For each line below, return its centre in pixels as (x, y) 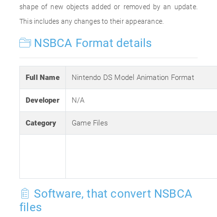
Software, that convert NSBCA (112, 194)
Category (41, 123)
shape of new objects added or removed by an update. (108, 7)
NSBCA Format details (92, 43)
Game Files (90, 123)
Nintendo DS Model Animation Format (133, 77)
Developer (43, 100)
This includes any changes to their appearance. (92, 21)
